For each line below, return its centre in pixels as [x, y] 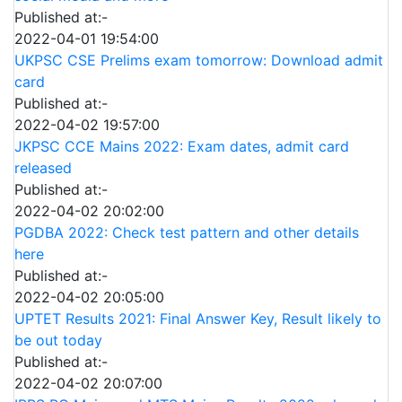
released [43, 168]
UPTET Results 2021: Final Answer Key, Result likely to [198, 319]
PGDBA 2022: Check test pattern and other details [187, 232]
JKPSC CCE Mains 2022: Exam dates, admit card [182, 146]
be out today [58, 340]
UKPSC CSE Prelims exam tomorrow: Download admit [199, 60]
